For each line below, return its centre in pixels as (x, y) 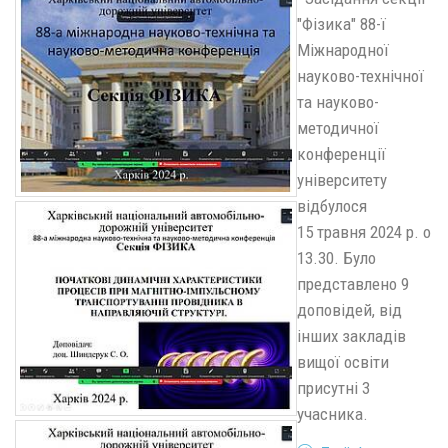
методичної (338, 128)
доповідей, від (349, 310)
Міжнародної (343, 50)
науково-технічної (360, 76)
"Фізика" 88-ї (341, 24)
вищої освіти (343, 362)
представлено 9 (353, 284)
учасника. (332, 414)
